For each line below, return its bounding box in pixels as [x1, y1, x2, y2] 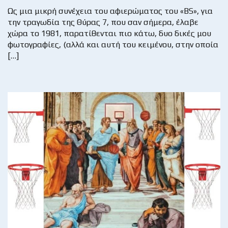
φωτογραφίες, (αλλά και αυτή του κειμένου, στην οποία [8, 40, 218, 50]
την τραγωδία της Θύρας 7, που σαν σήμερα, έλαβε [8, 17, 198, 27]
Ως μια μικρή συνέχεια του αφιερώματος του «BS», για [8, 6, 213, 16]
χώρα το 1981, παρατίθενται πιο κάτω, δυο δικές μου [8, 28, 211, 39]
